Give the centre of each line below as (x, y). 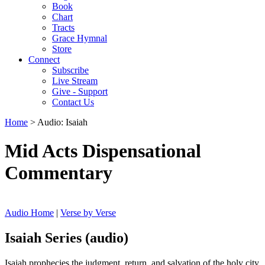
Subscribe (70, 70)
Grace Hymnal (80, 38)
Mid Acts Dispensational (103, 151)
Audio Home (29, 212)
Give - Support (80, 91)
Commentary (59, 173)
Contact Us (73, 102)
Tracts (63, 28)
